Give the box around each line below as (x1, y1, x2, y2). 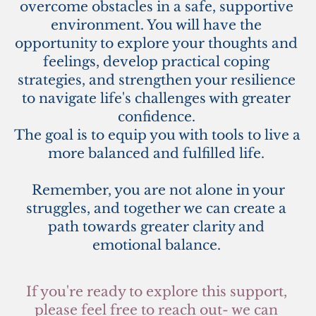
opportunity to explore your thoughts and (15, 35, 298, 51)
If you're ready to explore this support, (25, 283, 287, 300)
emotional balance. (92, 236, 224, 253)
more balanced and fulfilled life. (48, 145, 268, 162)
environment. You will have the (51, 16, 262, 33)
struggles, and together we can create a (26, 200, 286, 217)
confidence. (117, 108, 199, 125)
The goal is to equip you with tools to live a (14, 126, 300, 143)
